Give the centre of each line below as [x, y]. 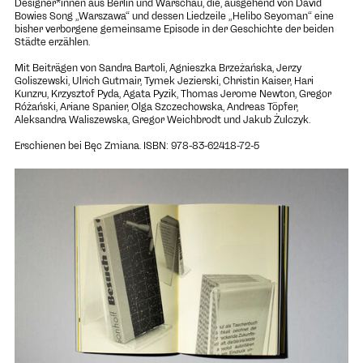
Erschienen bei [49, 145]
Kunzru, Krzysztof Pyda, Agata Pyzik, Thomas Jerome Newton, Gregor [173, 94]
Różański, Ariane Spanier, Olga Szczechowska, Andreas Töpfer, [156, 107]
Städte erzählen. [52, 42]
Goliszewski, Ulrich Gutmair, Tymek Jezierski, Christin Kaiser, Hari [164, 81]
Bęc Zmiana [111, 145]
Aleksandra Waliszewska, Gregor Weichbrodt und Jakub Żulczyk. [162, 120]
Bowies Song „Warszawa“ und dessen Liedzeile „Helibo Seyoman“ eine [174, 16]
